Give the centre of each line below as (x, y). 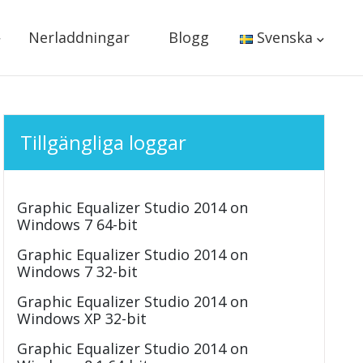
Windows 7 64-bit (78, 224)
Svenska (285, 37)
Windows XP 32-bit (82, 318)
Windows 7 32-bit (78, 271)
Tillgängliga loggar (104, 142)
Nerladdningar (79, 37)
